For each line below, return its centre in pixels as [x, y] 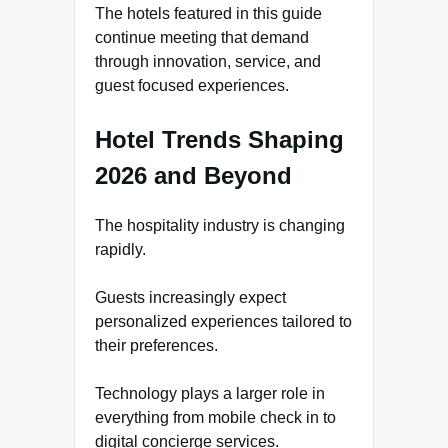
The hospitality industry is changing [220, 226]
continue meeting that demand [202, 38]
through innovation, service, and [208, 62]
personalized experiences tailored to [223, 322]
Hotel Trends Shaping [219, 140]
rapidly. [120, 250]
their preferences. [156, 346]
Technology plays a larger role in [210, 394]
